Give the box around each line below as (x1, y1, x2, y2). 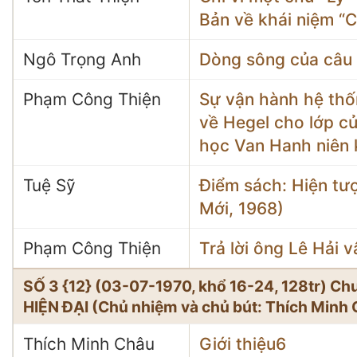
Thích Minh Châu (23, 334, 155, 354)
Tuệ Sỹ (23, 175, 76, 195)
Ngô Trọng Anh (23, 49, 141, 69)
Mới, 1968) (199, 198, 284, 218)
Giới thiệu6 (199, 334, 286, 354)
